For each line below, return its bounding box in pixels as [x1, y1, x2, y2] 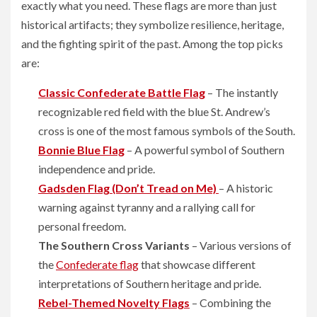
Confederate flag [56, 258, 139, 271]
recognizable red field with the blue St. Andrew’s [38, 105, 270, 118]
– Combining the [190, 296, 271, 309]
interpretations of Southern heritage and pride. [38, 277, 261, 290]
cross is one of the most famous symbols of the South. [38, 124, 295, 137]
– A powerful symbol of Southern [125, 143, 284, 156]
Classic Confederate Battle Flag [38, 86, 205, 99]
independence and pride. [38, 162, 155, 175]
